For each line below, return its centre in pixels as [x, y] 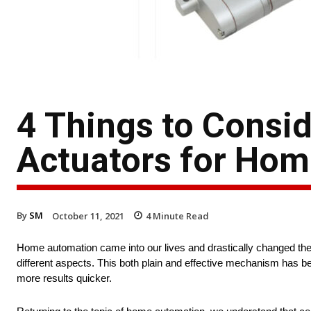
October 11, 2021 [88, 216]
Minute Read [180, 216]
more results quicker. [66, 278]
